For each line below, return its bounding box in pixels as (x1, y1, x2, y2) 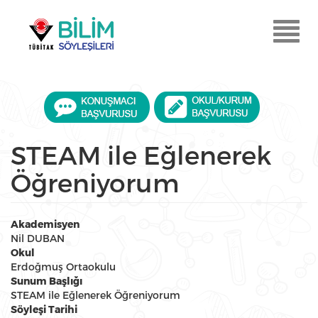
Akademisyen (11, 218, 79, 231)
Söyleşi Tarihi (11, 303, 77, 316)
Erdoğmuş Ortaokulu (11, 261, 116, 273)
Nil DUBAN (11, 232, 65, 244)
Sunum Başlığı (11, 275, 82, 287)
